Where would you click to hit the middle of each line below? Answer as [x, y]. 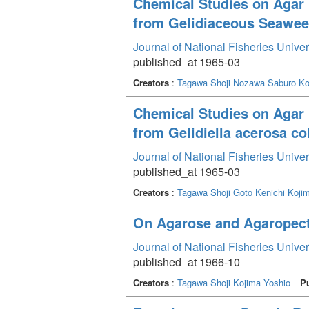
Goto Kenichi [259, 192]
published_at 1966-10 [187, 261]
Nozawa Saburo [265, 82]
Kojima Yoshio [262, 282]
